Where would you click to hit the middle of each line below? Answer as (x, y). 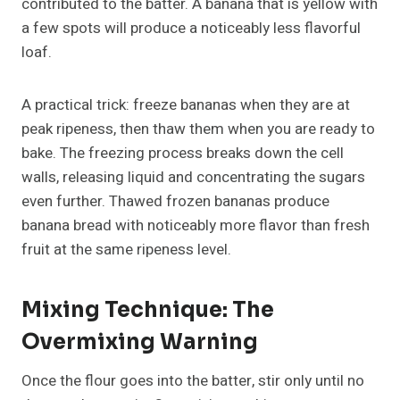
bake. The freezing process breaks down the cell (183, 154)
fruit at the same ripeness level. (126, 250)
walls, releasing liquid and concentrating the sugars (193, 178)
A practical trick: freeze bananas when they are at (186, 105)
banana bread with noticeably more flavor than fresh (196, 226)
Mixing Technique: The (148, 310)
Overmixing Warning (140, 342)
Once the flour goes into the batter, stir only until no (193, 381)
